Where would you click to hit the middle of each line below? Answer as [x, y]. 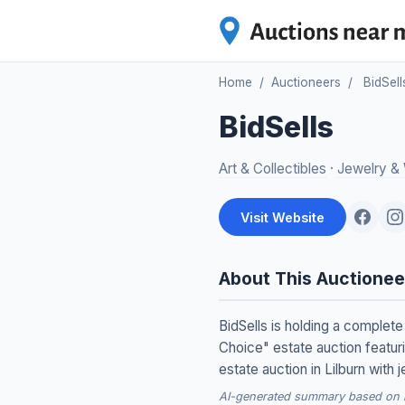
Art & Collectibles [273, 169]
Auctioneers [306, 82]
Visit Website [283, 217]
